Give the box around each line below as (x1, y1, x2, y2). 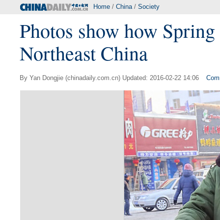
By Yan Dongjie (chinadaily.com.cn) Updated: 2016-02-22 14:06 (20, 74, 199, 82)
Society (138, 3, 160, 10)
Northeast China (20, 40, 148, 66)
